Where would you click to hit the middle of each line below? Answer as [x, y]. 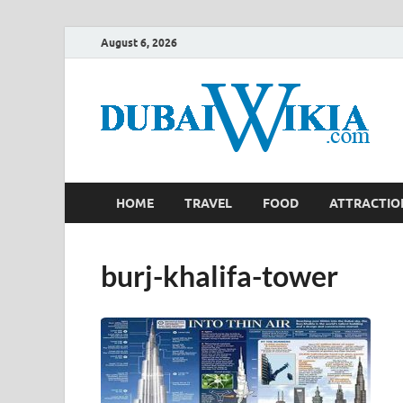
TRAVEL [208, 203]
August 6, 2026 [139, 42]
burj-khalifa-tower [219, 276]
